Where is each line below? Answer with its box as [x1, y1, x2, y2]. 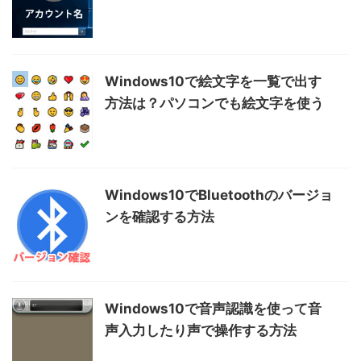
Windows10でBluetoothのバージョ [105, 186, 333, 203]
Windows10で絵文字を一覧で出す [105, 73, 322, 89]
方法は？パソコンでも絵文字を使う [105, 94, 324, 111]
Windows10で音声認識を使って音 [105, 300, 322, 317]
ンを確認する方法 [105, 208, 214, 225]
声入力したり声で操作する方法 [105, 322, 297, 338]
